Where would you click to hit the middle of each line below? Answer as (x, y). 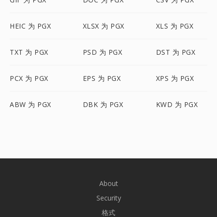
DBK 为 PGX (103, 104)
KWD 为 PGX (177, 104)
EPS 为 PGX (102, 78)
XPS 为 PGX (175, 78)
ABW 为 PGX (31, 104)
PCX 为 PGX (29, 78)
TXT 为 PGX (29, 52)
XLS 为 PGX (175, 26)
